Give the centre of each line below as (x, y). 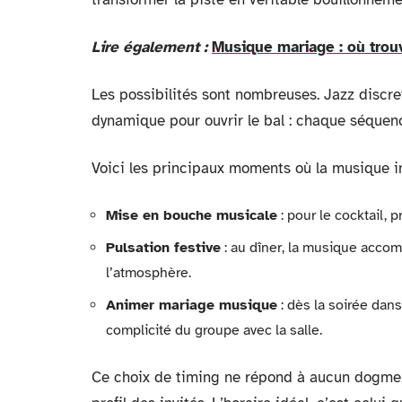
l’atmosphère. (149, 272)
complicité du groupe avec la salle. (214, 330)
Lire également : (149, 47)
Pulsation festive (163, 247)
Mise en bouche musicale (192, 215)
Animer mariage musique (192, 305)
